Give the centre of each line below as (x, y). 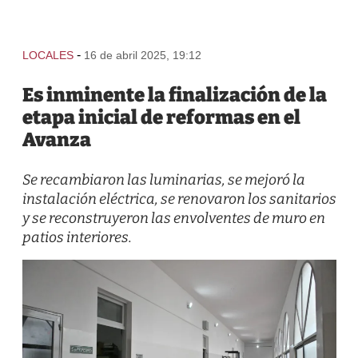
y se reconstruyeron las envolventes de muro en (173, 218)
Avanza (56, 140)
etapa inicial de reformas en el (161, 117)
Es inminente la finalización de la (174, 95)
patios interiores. (77, 237)
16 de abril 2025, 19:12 (142, 55)
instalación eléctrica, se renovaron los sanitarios (179, 199)
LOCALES (48, 55)
